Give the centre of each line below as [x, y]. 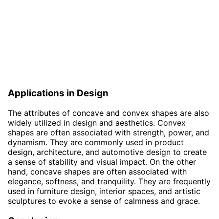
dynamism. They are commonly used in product [96, 142]
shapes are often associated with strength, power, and [109, 132]
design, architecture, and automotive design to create [107, 152]
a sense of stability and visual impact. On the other [102, 162]
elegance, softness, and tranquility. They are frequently [109, 181]
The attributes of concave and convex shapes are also [109, 113]
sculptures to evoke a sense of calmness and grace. [104, 201]
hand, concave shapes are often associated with [97, 171]
